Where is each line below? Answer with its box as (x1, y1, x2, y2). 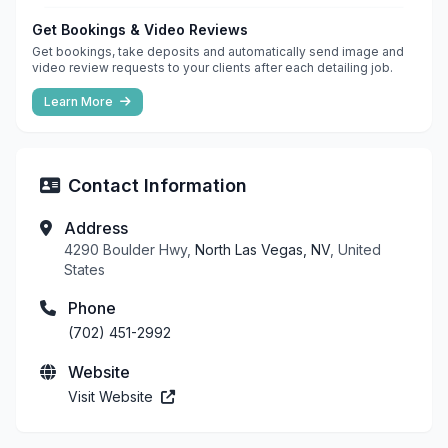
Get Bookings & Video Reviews (32, 20, 248, 38)
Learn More (44, 93, 116, 109)
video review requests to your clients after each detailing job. (32, 59, 393, 75)
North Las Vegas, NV (195, 240, 330, 258)
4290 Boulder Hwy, (64, 240, 195, 258)
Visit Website (68, 387, 157, 405)
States (64, 260, 105, 278)
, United (330, 240, 381, 258)
